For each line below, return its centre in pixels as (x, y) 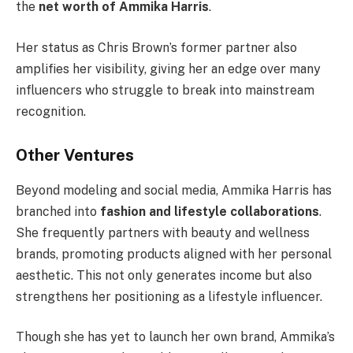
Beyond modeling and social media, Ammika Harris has (174, 190)
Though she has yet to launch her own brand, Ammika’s (175, 337)
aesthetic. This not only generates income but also (164, 275)
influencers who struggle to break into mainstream (165, 90)
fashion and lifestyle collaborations (210, 211)
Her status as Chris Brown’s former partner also (156, 47)
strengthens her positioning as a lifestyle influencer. (169, 296)
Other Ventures (75, 156)
